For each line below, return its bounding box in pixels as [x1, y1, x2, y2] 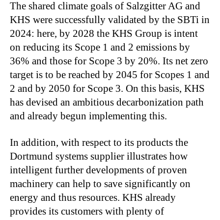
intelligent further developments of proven [10, 164, 187, 176]
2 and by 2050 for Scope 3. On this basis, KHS [10, 82, 205, 94]
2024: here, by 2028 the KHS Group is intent [10, 27, 198, 39]
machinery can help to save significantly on [10, 177, 191, 190]
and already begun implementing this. [10, 110, 167, 122]
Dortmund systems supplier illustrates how [10, 150, 188, 162]
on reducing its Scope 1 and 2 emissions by [10, 41, 190, 53]
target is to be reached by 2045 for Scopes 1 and [10, 68, 210, 81]
